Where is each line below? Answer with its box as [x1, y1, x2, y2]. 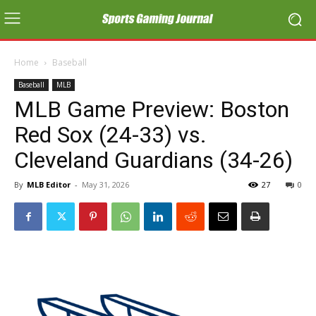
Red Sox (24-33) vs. [14, 121, 207, 148]
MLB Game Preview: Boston [14, 96, 289, 123]
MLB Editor [27, 179, 71, 190]
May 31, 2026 [82, 179, 129, 190]
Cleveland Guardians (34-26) [14, 147, 293, 174]
